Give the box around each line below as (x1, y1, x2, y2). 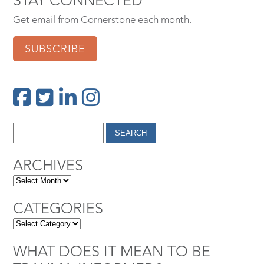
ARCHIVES (13, 156, 83, 174)
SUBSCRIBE (25, 41, 85, 55)
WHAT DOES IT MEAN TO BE (13, 242, 210, 260)
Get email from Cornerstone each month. (13, 14, 192, 26)
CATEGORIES (13, 199, 103, 217)
